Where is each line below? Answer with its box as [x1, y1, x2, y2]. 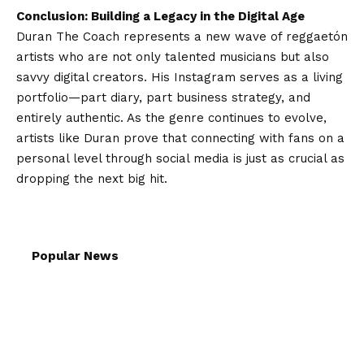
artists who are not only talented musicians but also [16, 50, 329, 64]
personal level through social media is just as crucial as [16, 151, 344, 166]
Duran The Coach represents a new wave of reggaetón [16, 29, 348, 44]
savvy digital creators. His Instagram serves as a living [16, 70, 343, 84]
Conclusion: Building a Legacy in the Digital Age [16, 9, 305, 24]
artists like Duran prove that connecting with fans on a [16, 131, 344, 145]
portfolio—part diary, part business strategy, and [16, 90, 310, 105]
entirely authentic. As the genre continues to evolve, [16, 110, 327, 125]
